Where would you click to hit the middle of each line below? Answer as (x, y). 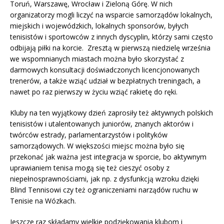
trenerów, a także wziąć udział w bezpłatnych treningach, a (105, 81)
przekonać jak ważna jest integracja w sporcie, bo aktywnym (108, 157)
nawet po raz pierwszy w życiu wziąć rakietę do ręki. (96, 92)
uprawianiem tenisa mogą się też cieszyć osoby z (90, 168)
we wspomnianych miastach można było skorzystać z (97, 59)
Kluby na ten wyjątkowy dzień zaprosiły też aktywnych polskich (111, 113)
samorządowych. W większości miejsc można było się (97, 146)
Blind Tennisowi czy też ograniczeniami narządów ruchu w (104, 190)
